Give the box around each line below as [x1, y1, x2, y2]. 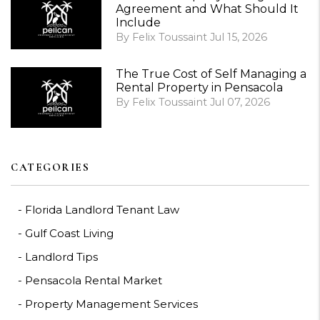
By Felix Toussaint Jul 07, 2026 [116, 96, 270, 109]
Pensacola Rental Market [25, 274, 162, 288]
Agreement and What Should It [116, 2, 299, 16]
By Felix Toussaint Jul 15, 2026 [116, 31, 267, 44]
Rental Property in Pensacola [116, 81, 283, 95]
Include [116, 16, 161, 30]
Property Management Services [25, 297, 198, 311]
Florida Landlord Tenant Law [25, 203, 179, 217]
